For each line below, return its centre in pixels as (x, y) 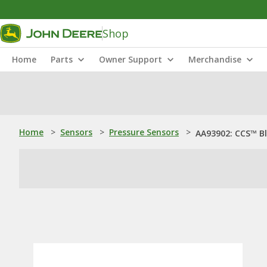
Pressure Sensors (144, 132)
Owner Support (131, 59)
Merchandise (215, 59)
